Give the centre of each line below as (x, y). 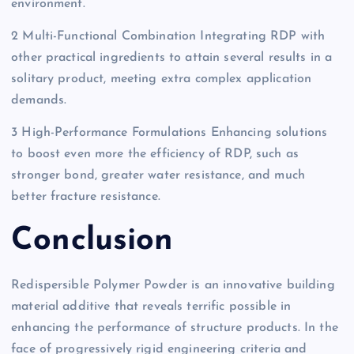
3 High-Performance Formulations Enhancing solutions (169, 133)
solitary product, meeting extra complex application (162, 79)
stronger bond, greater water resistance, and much (158, 176)
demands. (39, 101)
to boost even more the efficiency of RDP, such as (155, 154)
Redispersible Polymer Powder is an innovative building (173, 285)
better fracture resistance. (86, 197)
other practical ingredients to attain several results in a (172, 58)
